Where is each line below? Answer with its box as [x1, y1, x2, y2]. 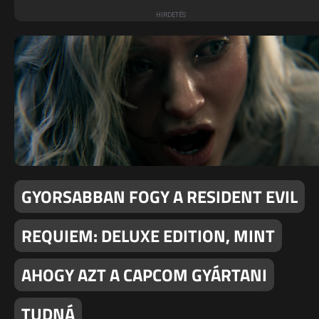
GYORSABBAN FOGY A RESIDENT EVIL [21, 184, 298, 210]
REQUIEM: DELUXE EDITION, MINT [21, 223, 275, 249]
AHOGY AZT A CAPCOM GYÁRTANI [21, 262, 267, 288]
